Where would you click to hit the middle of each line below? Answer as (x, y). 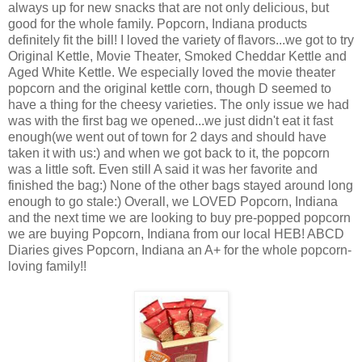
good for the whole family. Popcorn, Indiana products (158, 23)
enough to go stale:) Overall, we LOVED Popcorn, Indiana (173, 201)
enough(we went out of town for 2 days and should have (167, 137)
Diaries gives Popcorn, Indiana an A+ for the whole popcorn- (180, 250)
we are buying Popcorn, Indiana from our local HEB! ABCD (176, 234)
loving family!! (47, 266)
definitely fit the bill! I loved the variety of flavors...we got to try (181, 40)
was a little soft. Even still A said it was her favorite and (163, 169)
